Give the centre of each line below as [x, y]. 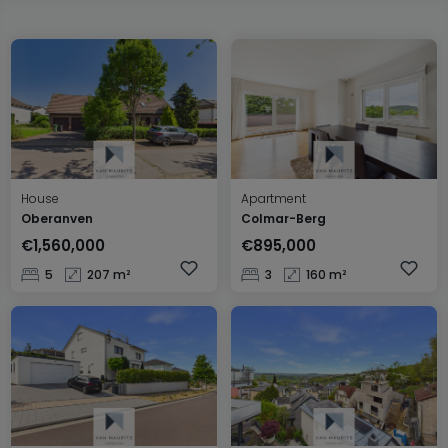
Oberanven [57, 218]
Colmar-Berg [283, 218]
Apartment [273, 198]
